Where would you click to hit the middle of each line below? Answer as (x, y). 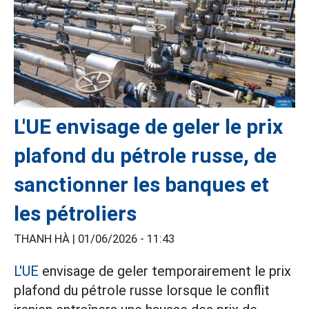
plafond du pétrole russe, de (145, 156)
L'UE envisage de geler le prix (148, 127)
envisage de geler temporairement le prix (165, 271)
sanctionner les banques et (141, 185)
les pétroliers (75, 214)
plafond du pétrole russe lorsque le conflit (142, 291)
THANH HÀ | (46, 239)
